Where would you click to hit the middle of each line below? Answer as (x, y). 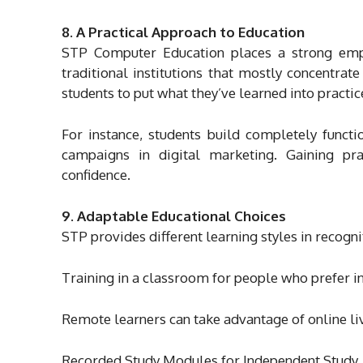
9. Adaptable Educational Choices (174, 216)
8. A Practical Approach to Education (183, 32)
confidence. (96, 174)
